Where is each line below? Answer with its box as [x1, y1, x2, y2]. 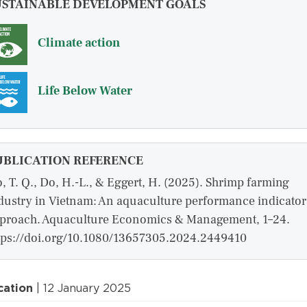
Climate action [38, 35, 120, 51]
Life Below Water [38, 83, 132, 99]
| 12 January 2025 [33, 282, 131, 295]
